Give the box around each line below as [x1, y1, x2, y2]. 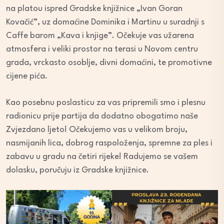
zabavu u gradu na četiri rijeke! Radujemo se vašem [6, 152, 198, 161]
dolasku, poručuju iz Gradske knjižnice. [6, 166, 149, 175]
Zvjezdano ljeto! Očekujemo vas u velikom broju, [6, 125, 187, 134]
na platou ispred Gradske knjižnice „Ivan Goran [6, 4, 182, 13]
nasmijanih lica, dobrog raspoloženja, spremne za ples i [6, 139, 212, 148]
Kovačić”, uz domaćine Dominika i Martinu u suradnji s [6, 18, 204, 27]
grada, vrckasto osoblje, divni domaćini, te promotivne [6, 58, 212, 67]
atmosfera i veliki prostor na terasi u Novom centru [6, 45, 198, 54]
